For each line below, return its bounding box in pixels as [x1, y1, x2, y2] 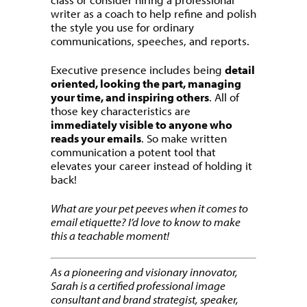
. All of [209, 90, 239, 104]
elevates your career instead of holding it [51, 158, 252, 173]
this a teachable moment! [51, 228, 169, 243]
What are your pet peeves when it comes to [51, 201, 248, 215]
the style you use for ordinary [51, 20, 194, 34]
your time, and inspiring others [51, 90, 209, 104]
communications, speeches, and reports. [51, 34, 249, 48]
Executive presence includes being [51, 62, 225, 77]
